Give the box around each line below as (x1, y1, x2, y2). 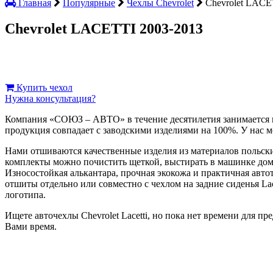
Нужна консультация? (5, 93, 96, 104)
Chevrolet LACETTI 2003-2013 (5, 20, 203, 37)
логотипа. (5, 189, 46, 200)
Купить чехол (14, 82, 73, 93)
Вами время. (5, 221, 57, 232)
